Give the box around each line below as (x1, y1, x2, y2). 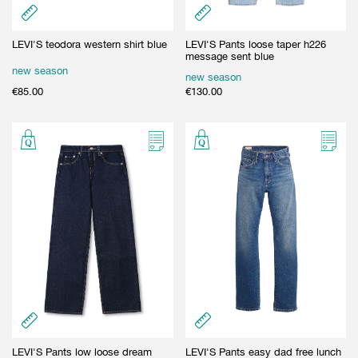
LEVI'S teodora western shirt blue (12, 38, 167, 50)
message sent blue (185, 50, 274, 62)
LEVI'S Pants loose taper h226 (185, 38, 326, 50)
